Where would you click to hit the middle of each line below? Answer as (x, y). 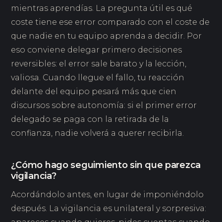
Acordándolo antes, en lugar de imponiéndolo (108, 194)
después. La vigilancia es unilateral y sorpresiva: (109, 208)
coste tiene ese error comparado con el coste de (111, 22)
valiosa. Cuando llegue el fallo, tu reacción (98, 77)
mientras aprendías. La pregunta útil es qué (102, 8)
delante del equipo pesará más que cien (94, 91)
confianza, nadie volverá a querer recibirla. (98, 133)
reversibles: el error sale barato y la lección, (99, 63)
